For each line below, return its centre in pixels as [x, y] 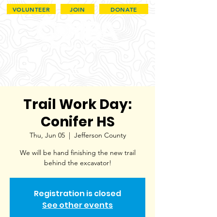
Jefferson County [100, 135]
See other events [77, 205]
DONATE [124, 9]
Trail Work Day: [77, 104]
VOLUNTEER [31, 9]
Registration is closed [77, 194]
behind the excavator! [77, 163]
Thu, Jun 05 [47, 135]
